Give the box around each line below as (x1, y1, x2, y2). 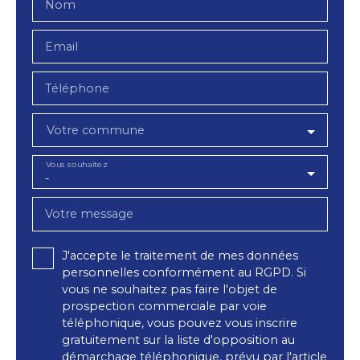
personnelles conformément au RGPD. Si (62, 265, 306, 280)
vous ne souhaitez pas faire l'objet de (62, 282, 277, 297)
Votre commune (47, 123, 145, 137)
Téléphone (45, 81, 109, 96)
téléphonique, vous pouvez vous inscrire (62, 316, 297, 330)
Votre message (45, 207, 133, 221)
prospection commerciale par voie (62, 299, 267, 313)
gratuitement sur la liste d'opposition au (62, 333, 295, 347)
